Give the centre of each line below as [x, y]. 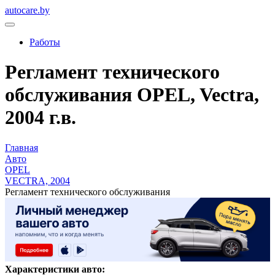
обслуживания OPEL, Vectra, [132, 95]
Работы [45, 42]
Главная [21, 147]
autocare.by [27, 10]
